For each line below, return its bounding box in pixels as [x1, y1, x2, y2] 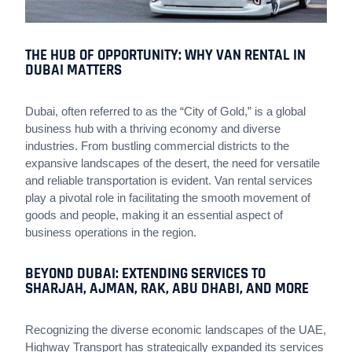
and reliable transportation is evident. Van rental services [25, 174, 313, 187]
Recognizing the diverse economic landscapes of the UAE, [25, 323, 326, 336]
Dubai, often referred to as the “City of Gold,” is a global [25, 104, 306, 118]
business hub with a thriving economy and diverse [25, 122, 280, 135]
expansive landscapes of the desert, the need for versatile [25, 156, 320, 170]
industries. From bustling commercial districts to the [25, 139, 289, 152]
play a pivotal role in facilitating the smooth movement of [25, 191, 310, 204]
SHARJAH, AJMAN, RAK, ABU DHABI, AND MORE [25, 279, 309, 299]
